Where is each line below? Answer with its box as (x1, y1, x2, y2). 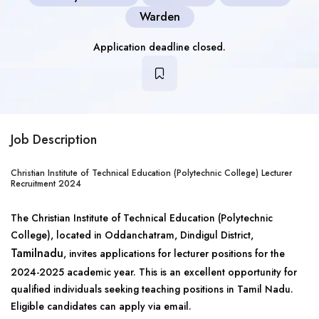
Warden (139, 9, 180, 25)
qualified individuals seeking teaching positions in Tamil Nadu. (11, 282, 293, 296)
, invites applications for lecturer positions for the (63, 246, 285, 261)
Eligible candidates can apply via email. (11, 299, 192, 313)
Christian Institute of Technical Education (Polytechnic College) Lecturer (11, 167, 292, 179)
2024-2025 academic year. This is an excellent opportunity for (11, 265, 297, 279)
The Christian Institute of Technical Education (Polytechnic (11, 211, 273, 225)
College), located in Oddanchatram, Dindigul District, (11, 228, 253, 242)
